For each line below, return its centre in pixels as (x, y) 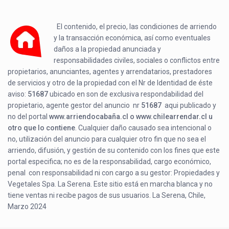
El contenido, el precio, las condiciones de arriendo (137, 27)
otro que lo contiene (42, 128)
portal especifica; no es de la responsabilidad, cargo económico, (110, 162)
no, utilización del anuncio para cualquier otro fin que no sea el (107, 139)
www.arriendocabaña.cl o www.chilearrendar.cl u (131, 117)
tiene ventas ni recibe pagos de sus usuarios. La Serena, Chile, (107, 196)
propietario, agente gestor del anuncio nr (75, 106)
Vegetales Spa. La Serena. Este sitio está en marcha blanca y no (110, 184)
